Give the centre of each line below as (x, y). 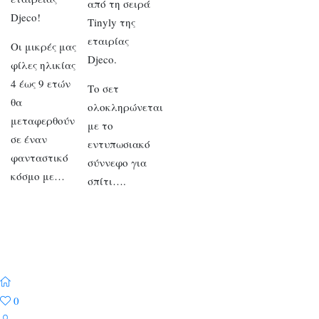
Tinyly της (112, 22)
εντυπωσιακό (119, 144)
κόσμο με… (38, 176)
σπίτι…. (107, 181)
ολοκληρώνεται (126, 107)
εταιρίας (109, 41)
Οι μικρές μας (43, 47)
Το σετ (104, 89)
